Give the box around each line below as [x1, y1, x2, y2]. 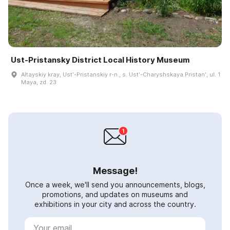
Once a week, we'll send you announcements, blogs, [25, 180, 205, 189]
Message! [92, 165, 138, 176]
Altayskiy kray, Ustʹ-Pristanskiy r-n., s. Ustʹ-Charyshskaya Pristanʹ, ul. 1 [21, 70, 220, 78]
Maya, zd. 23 [21, 78, 56, 86]
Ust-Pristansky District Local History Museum [11, 54, 190, 65]
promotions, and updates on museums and [42, 189, 188, 199]
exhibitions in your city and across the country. [34, 199, 196, 208]
